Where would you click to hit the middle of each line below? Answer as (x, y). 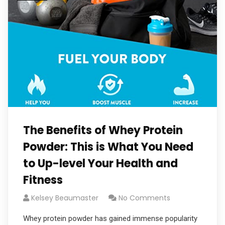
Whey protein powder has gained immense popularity (110, 218)
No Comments (144, 198)
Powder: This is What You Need (108, 147)
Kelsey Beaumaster (65, 198)
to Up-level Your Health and (100, 163)
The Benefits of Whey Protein (103, 130)
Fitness (43, 180)
